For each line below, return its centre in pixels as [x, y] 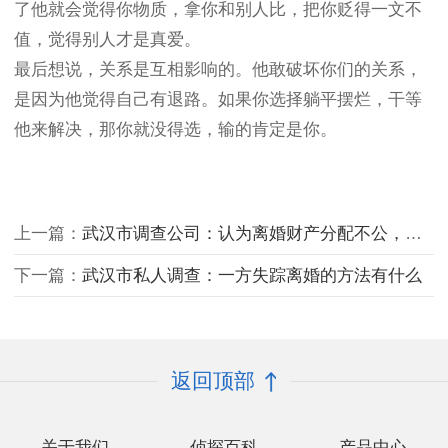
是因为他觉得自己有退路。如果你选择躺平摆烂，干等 [218, 100]
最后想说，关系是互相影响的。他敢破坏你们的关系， [218, 70]
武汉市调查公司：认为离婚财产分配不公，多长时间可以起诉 [243, 234]
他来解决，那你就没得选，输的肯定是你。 [175, 130]
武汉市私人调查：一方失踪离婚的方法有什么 [252, 276]
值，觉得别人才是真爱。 [107, 40]
